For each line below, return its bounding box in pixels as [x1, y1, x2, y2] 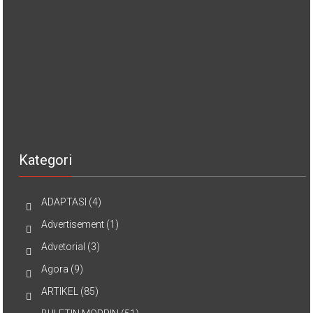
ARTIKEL [41, 286, 79, 297]
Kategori [19, 152, 73, 168]
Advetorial [41, 241, 86, 252]
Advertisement [41, 219, 105, 230]
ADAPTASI [41, 196, 87, 208]
